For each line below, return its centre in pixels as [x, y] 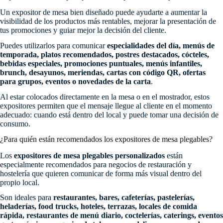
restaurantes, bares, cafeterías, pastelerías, [124, 198]
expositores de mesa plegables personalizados [89, 155]
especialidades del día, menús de [161, 46]
